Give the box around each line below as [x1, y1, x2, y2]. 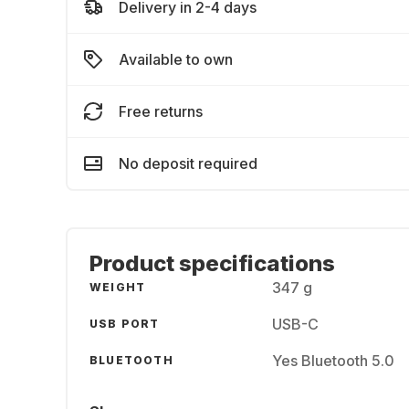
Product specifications [89, 250, 335, 277]
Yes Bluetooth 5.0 [272, 351, 394, 370]
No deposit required [119, 154, 257, 173]
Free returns [119, 102, 203, 121]
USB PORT [89, 317, 160, 330]
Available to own [119, 50, 233, 68]
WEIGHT [89, 280, 146, 294]
